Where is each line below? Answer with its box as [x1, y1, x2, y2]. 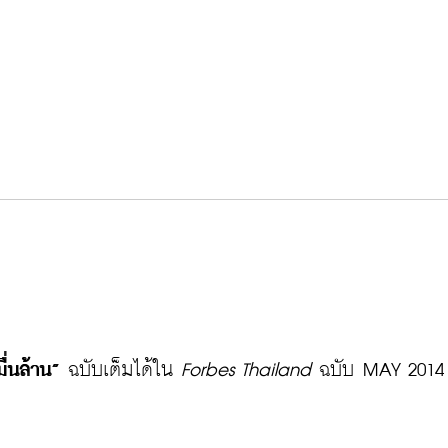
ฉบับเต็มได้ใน [59, 361, 173, 380]
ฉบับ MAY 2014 [319, 361, 444, 380]
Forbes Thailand [173, 361, 319, 380]
